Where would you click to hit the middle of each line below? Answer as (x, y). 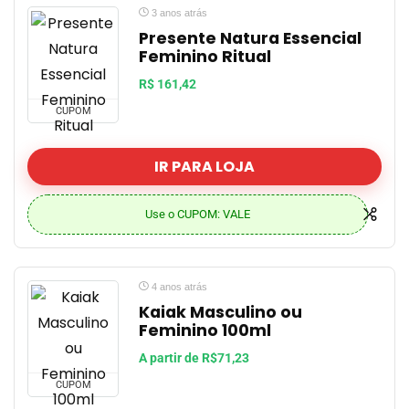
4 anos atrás (178, 287)
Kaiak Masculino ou (220, 312)
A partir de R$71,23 (194, 358)
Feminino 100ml (205, 330)
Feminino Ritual (205, 57)
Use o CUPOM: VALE (198, 214)
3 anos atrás (178, 13)
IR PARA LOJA (204, 167)
